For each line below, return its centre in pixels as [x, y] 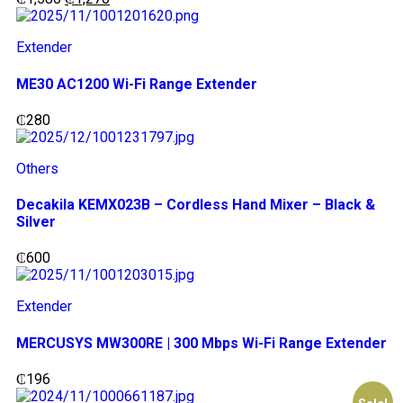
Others [37, 168]
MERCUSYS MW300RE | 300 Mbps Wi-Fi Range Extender [201, 343]
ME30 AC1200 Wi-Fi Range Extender [137, 84]
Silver [36, 222]
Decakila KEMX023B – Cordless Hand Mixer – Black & [196, 205]
